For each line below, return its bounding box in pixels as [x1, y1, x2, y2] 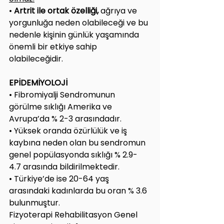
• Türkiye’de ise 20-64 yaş [9, 172, 111, 184]
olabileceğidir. [9, 52, 63, 64]
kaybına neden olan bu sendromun [9, 136, 147, 148]
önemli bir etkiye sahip [9, 40, 99, 52]
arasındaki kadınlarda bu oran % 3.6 [9, 184, 149, 196]
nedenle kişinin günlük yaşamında [9, 28, 141, 40]
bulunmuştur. [9, 196, 60, 208]
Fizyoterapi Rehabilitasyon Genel [9, 208, 139, 220]
